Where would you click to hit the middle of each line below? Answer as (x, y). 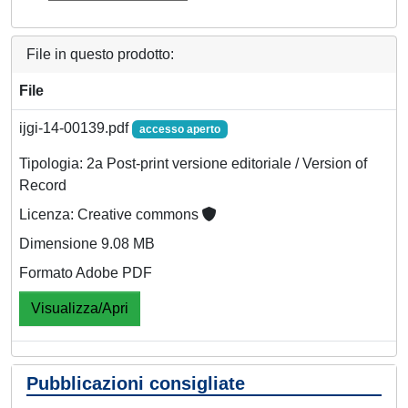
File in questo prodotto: (100, 54)
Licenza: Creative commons (111, 214)
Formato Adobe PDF (86, 272)
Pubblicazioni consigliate (136, 383)
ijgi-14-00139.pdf (76, 127)
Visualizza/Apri (80, 308)
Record (43, 185)
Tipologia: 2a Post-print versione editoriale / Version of (193, 163)
